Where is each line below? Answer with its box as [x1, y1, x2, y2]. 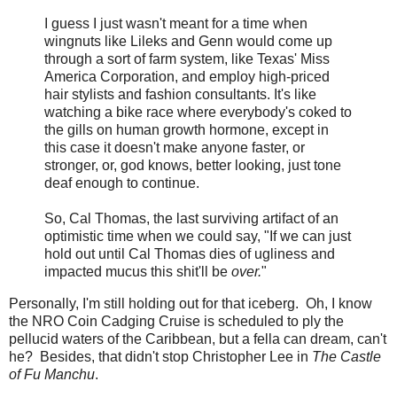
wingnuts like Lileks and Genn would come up [44, 33, 332, 49]
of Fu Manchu [9, 366, 95, 382]
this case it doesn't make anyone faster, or [44, 139, 305, 155]
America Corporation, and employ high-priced [44, 68, 330, 84]
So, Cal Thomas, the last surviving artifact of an [44, 210, 339, 226]
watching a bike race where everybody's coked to [44, 104, 352, 120]
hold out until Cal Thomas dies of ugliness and [44, 245, 335, 261]
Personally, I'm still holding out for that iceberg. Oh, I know [9, 295, 372, 311]
